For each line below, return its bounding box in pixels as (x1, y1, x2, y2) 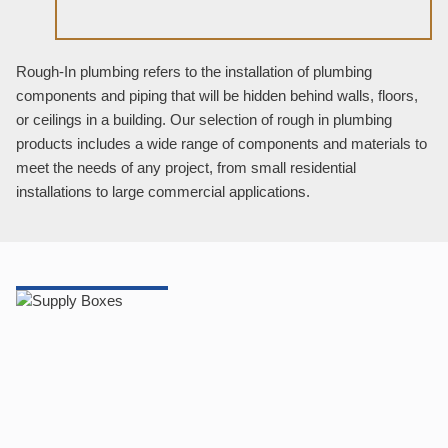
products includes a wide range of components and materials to (16, 135, 427, 152)
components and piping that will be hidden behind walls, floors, (16, 87, 418, 104)
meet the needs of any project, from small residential (16, 159, 356, 176)
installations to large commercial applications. (16, 183, 310, 200)
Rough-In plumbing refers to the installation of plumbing (16, 63, 372, 80)
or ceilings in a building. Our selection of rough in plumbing (16, 111, 392, 128)
